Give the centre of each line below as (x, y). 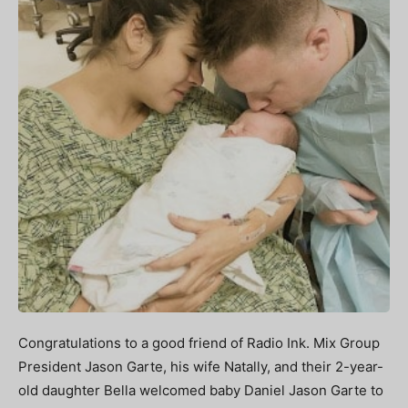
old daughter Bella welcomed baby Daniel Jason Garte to (201, 390)
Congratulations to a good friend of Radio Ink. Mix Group (199, 342)
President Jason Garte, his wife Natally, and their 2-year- (201, 366)
